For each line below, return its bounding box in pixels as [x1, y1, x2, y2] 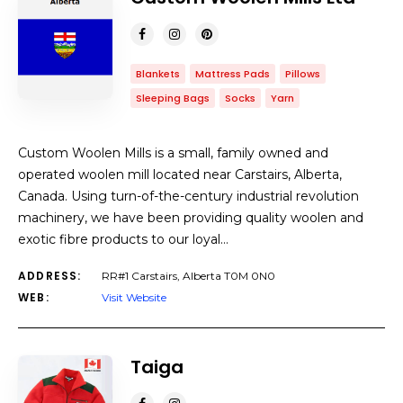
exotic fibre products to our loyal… [18, 231, 228, 247]
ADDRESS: [18, 268, 82, 283]
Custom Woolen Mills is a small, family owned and [18, 145, 328, 161]
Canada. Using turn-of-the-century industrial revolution [18, 188, 359, 204]
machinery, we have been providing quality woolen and [18, 210, 363, 226]
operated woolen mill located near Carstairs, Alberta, [18, 166, 342, 183]
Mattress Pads [195, 67, 270, 81]
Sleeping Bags [136, 91, 210, 105]
